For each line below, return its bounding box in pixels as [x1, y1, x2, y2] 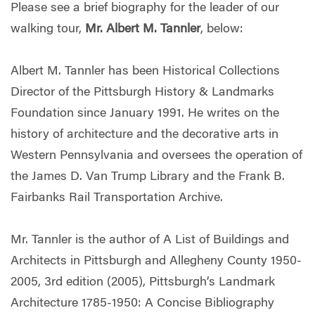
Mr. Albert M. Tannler [85, 23, 200, 37]
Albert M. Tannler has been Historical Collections [11, 65, 280, 79]
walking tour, [11, 23, 85, 37]
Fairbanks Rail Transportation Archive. [11, 192, 226, 205]
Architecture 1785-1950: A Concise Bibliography [11, 297, 274, 311]
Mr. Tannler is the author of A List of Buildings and [11, 234, 289, 247]
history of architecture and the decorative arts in [11, 129, 278, 142]
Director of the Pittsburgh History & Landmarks [11, 86, 274, 100]
